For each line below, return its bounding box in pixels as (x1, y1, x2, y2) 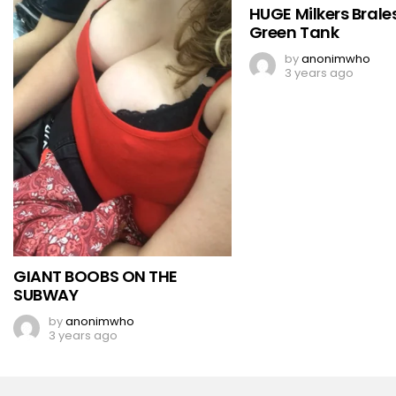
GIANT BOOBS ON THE (13, 264, 178, 287)
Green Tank (248, 20, 339, 43)
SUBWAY (13, 283, 79, 306)
